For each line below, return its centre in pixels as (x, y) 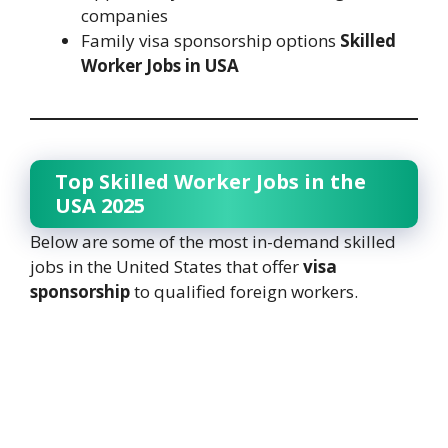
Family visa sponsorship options (210, 40)
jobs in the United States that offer (166, 266)
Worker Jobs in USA (160, 65)
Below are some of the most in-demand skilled (213, 241)
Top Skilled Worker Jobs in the (210, 181)
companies (124, 15)
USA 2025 (100, 205)
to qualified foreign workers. (244, 291)
